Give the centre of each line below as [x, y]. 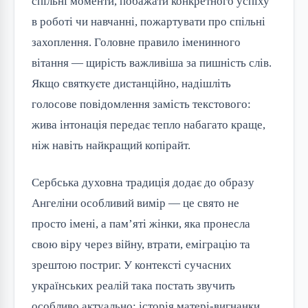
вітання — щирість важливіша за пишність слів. [152, 63]
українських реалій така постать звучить [133, 286]
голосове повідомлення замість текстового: [141, 104]
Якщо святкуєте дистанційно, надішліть [131, 84]
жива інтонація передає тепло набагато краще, [148, 125]
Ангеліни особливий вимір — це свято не [135, 203]
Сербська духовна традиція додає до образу [143, 183]
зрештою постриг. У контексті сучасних [132, 265]
